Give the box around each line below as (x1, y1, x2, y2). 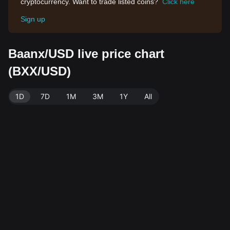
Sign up (21, 15, 45, 23)
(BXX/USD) (8, 64, 71, 78)
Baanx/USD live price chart (8, 47, 164, 61)
